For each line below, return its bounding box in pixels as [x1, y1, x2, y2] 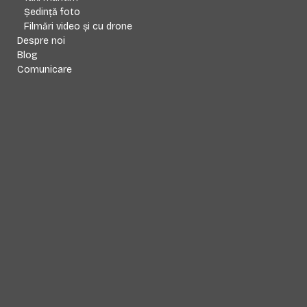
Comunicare [17, 64, 73, 76]
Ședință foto [24, 6, 81, 19]
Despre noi [17, 35, 66, 47]
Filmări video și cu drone [24, 21, 133, 33]
